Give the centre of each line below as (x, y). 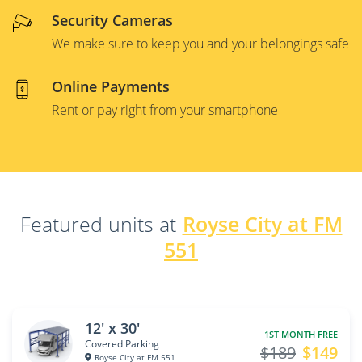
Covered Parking (122, 344)
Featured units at (98, 224)
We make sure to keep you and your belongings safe (200, 44)
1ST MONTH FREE (299, 334)
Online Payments (111, 86)
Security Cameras (112, 20)
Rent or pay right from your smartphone (165, 110)
